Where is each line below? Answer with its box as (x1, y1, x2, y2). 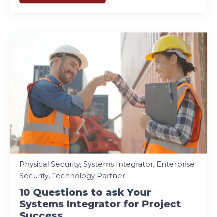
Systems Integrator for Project (19, 198, 181, 210)
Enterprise (156, 159, 195, 169)
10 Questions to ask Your (19, 186, 151, 198)
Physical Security (19, 159, 80, 169)
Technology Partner (52, 170, 125, 180)
